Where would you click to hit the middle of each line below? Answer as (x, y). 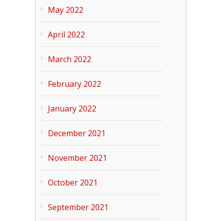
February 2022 (74, 84)
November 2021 (77, 158)
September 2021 (78, 207)
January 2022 (72, 109)
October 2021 (73, 183)
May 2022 (65, 10)
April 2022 (66, 35)
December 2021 (76, 133)
